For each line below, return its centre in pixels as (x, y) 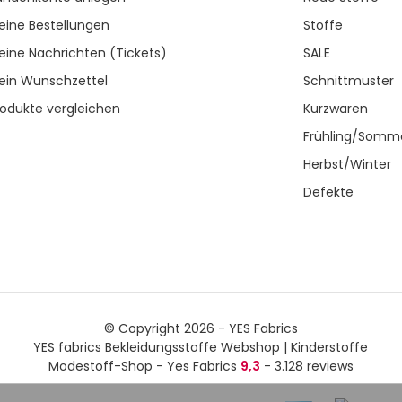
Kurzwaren (336, 109)
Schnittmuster (349, 81)
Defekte (329, 192)
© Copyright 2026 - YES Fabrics (201, 329)
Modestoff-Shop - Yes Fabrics (144, 367)
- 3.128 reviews (306, 367)
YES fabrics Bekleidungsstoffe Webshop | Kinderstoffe (201, 348)
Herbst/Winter (348, 165)
